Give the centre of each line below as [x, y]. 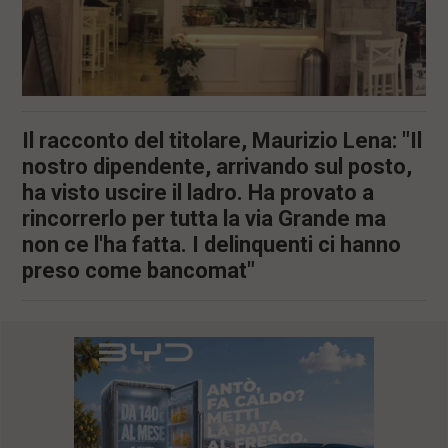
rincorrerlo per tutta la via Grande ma [204, 218]
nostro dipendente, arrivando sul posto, [217, 166]
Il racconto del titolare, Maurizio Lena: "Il [222, 140]
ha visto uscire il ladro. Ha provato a [198, 192]
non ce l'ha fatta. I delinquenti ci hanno [212, 244]
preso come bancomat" [139, 270]
